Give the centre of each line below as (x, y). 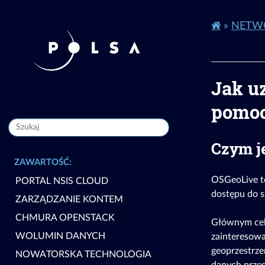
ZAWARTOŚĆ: (43, 162)
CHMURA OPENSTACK (65, 218)
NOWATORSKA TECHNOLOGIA (83, 254)
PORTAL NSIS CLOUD (62, 181)
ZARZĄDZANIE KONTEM (69, 200)
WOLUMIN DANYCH (60, 236)
